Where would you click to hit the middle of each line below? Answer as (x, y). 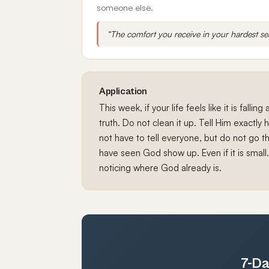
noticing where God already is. (160, 168)
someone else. (125, 8)
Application (123, 91)
